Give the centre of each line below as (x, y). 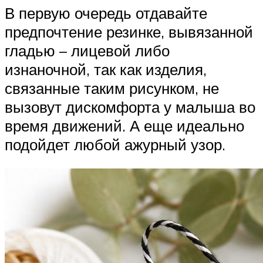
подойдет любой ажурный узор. (115, 144)
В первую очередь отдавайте (106, 13)
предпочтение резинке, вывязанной (129, 31)
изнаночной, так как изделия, (106, 69)
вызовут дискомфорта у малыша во (130, 107)
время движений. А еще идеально (124, 125)
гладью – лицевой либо (87, 50)
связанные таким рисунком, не (112, 88)
